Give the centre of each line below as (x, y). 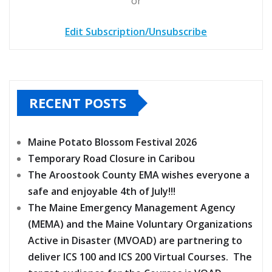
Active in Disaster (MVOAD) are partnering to (135, 241)
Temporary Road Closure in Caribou (111, 159)
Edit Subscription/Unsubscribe (136, 32)
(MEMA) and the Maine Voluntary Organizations (140, 224)
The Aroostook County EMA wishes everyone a (139, 175)
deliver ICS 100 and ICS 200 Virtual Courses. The (140, 257)
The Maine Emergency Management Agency (132, 208)
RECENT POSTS (78, 103)
